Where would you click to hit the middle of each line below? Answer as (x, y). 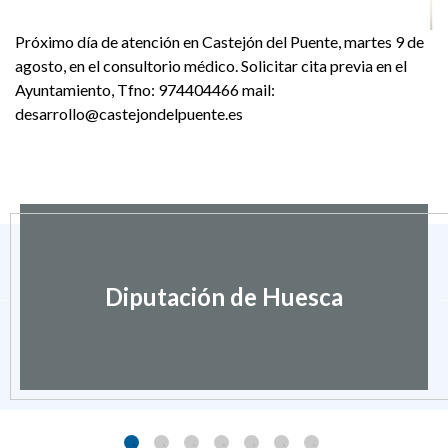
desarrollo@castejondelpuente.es (129, 114)
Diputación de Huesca (224, 297)
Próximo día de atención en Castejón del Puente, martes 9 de (219, 42)
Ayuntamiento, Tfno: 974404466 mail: (145, 90)
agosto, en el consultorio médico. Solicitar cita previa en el (211, 66)
